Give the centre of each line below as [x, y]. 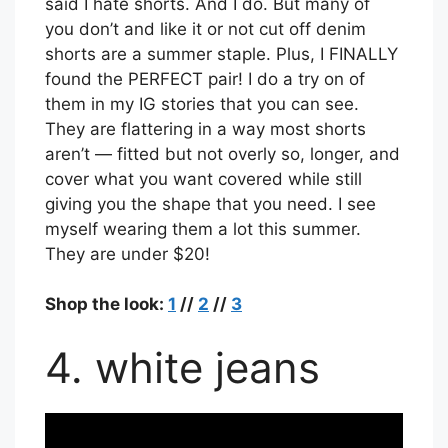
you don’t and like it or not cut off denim [205, 28]
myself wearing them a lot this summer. [203, 228]
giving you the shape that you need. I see [210, 203]
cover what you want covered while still [203, 178]
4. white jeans [182, 367]
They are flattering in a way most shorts [205, 128]
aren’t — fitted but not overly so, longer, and [222, 153]
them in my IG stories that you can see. [202, 103]
